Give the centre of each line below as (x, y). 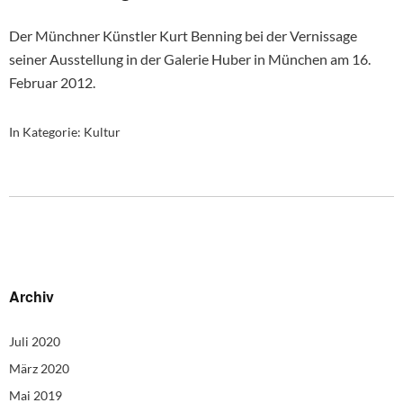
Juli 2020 (35, 341)
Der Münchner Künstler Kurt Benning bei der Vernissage (183, 35)
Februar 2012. (52, 82)
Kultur (102, 131)
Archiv (31, 296)
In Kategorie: (46, 131)
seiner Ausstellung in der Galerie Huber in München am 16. (190, 58)
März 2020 (39, 368)
